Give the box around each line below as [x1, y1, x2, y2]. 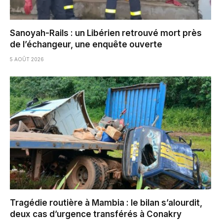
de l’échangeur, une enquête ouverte [10, 39, 162, 49]
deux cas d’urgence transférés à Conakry [10, 209, 182, 220]
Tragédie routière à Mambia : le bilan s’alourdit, [10, 198, 202, 208]
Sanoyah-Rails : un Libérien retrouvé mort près [10, 28, 202, 38]
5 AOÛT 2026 [10, 56, 44, 62]
